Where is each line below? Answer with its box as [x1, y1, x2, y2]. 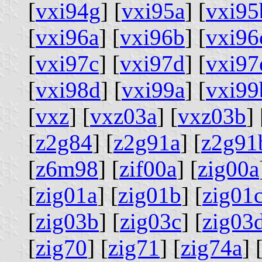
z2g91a [113, 129, 180, 155]
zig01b [118, 182, 181, 208]
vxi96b [120, 24, 185, 50]
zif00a [119, 156, 177, 181]
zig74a [181, 235, 242, 260]
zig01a [36, 182, 97, 208]
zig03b [36, 208, 99, 234]
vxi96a [36, 24, 99, 50]
